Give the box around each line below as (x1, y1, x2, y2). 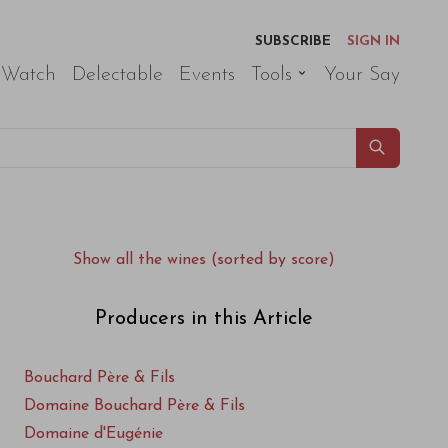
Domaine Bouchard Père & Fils (24, 398, 245, 414)
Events (179, 65, 235, 85)
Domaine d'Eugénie (24, 426, 163, 442)
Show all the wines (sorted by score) (73, 252, 335, 268)
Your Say (324, 65, 400, 85)
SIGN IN (347, 35, 400, 48)
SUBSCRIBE (255, 35, 331, 48)
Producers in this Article (95, 309, 313, 329)
